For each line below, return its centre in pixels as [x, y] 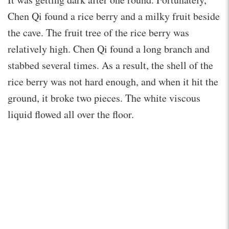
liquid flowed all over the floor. [71, 114]
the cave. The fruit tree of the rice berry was [98, 32]
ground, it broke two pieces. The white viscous [104, 98]
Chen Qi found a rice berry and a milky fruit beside [114, 16]
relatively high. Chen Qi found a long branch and [109, 49]
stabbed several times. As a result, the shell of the [110, 65]
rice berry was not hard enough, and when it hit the [113, 81]
